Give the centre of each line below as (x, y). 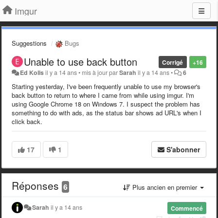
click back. (27, 121)
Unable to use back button (81, 61)
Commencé (187, 208)
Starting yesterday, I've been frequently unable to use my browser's (106, 86)
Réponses (37, 185)
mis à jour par (101, 72)
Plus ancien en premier (165, 187)
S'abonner (183, 149)
